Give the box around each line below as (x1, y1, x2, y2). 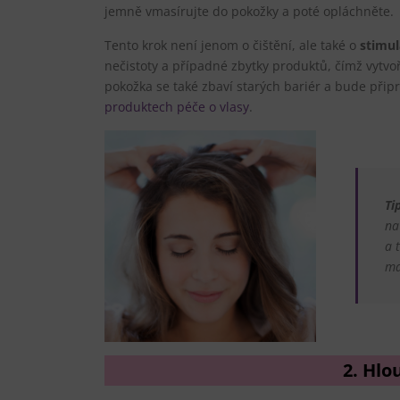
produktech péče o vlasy (104, 97, 249, 115)
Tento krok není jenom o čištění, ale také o (104, 36, 360, 54)
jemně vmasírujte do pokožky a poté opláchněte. (104, 2, 394, 20)
